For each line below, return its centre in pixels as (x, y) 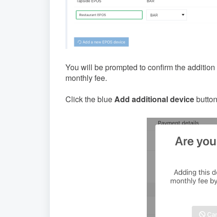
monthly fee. (86, 78)
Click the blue (90, 99)
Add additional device (155, 99)
